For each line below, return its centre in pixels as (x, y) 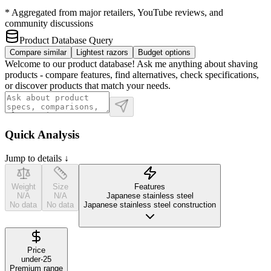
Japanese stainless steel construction (150, 204)
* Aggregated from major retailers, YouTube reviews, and (114, 13)
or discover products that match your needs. (88, 86)
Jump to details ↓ (37, 158)
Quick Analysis (42, 135)
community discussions (49, 24)
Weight (23, 186)
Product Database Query (66, 41)
